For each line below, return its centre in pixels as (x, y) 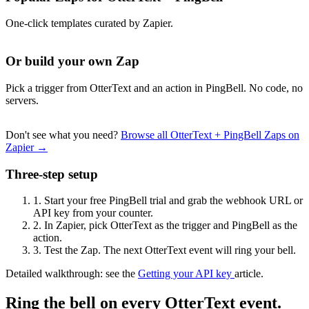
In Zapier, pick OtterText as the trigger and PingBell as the (169, 226)
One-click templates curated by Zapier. (89, 23)
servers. (22, 100)
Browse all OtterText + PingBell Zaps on (210, 134)
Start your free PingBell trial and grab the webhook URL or (172, 201)
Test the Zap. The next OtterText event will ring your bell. (169, 250)
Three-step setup (52, 174)
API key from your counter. (93, 213)
